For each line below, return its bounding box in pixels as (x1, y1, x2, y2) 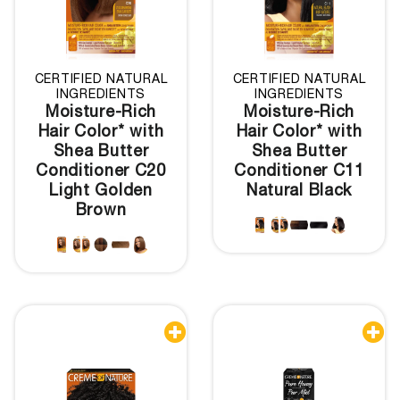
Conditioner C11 (234, 164, 364, 181)
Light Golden (49, 184, 153, 201)
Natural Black (246, 184, 353, 201)
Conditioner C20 (36, 164, 166, 181)
